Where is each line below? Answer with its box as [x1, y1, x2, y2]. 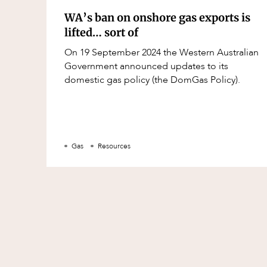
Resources [98, 141, 131, 151]
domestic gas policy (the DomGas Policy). [64, 73, 240, 87]
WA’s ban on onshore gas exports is [64, 11, 250, 25]
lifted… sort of [64, 26, 138, 40]
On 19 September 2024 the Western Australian [64, 46, 259, 60]
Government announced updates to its [64, 60, 228, 73]
